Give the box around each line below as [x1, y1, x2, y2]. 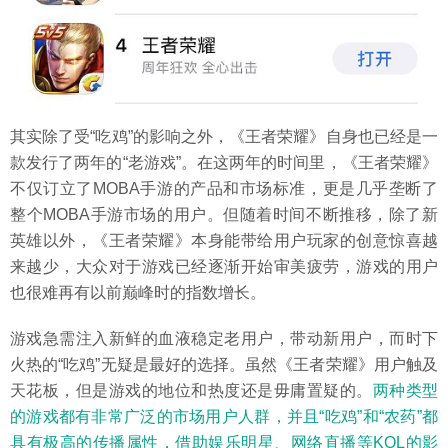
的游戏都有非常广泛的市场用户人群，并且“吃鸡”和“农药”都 [10, 407, 438, 425]
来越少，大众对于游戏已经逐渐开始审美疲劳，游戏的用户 [10, 257, 438, 275]
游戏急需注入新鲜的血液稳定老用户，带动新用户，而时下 [10, 329, 438, 347]
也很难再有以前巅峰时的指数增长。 [10, 283, 266, 301]
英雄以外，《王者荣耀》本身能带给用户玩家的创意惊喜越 [10, 231, 438, 249]
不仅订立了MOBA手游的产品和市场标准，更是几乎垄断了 [10, 179, 438, 197]
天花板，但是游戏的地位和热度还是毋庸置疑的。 [10, 381, 373, 399]
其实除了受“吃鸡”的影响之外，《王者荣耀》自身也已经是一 [10, 127, 438, 145]
